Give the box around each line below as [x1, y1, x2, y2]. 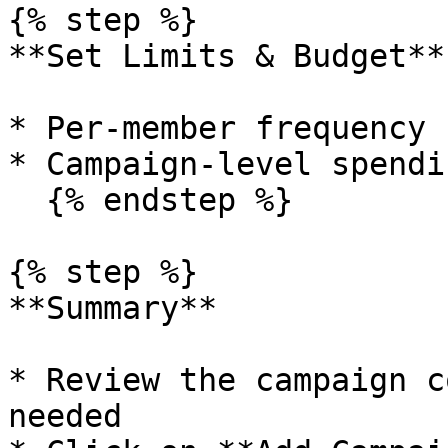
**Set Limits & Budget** [8, 38, 445, 74]
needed [8, 398, 122, 434]
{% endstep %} [8, 182, 46, 218]
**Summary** [8, 290, 217, 326]
